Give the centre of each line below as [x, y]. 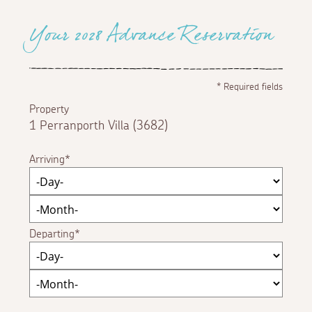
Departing [52, 234]
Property [49, 109]
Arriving [47, 159]
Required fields [251, 87]
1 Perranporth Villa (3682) [99, 126]
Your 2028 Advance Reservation [151, 39]
